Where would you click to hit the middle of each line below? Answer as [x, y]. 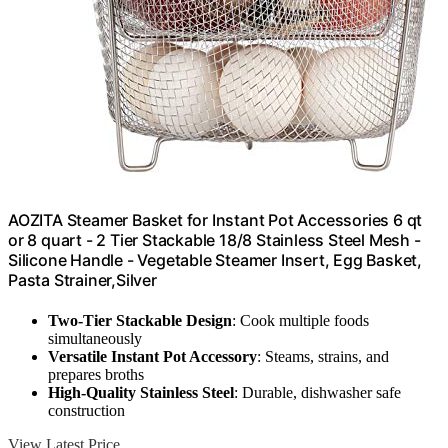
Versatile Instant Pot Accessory [152, 356]
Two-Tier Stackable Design [140, 320]
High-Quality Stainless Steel [141, 392]
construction [86, 410]
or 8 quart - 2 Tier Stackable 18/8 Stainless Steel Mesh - [214, 240]
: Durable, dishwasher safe [317, 392]
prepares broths [96, 374]
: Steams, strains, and [323, 356]
